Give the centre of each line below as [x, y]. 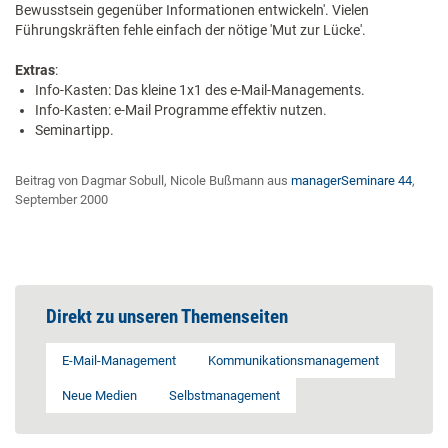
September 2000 [61, 199]
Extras [35, 70]
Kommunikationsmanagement [293, 360]
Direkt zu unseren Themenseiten [167, 316]
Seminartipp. [74, 130]
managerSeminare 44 [351, 180]
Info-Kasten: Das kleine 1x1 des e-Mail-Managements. [200, 90]
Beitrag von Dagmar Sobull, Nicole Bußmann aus [153, 180]
